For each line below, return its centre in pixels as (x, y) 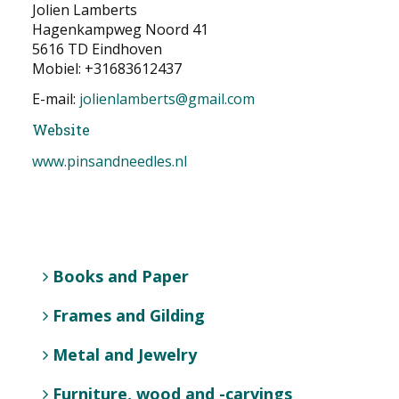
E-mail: (56, 99)
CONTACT (91, 64)
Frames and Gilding (129, 315)
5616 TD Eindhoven (97, 49)
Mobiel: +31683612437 (107, 69)
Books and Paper (121, 276)
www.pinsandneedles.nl (114, 161)
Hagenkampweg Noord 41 (120, 29)
